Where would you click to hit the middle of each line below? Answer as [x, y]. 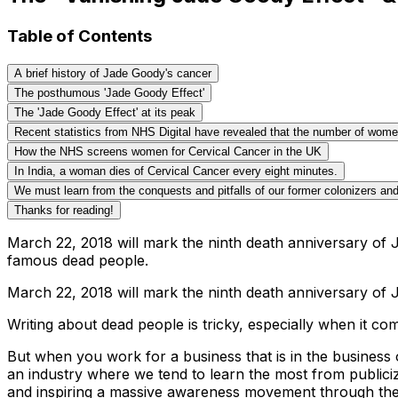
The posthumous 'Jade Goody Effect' [109, 92]
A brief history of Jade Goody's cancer [113, 73]
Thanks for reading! [64, 210]
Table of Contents [80, 36]
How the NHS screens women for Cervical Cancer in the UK [168, 151]
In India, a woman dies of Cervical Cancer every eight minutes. [176, 171]
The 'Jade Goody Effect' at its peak [105, 112]
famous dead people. [78, 260]
